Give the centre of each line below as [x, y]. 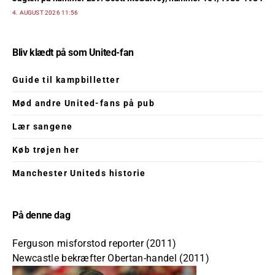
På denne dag [41, 215]
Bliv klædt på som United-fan [73, 52]
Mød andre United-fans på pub [84, 103]
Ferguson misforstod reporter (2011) [95, 243]
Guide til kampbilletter [66, 80]
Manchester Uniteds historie [79, 173]
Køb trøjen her [46, 150]
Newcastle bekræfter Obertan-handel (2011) [111, 258]
